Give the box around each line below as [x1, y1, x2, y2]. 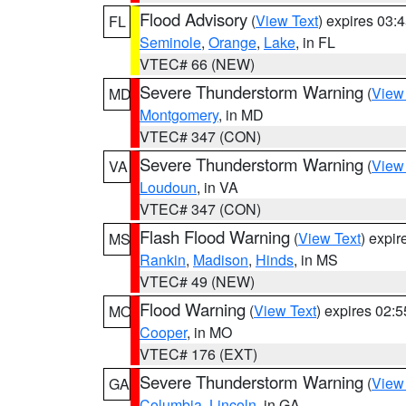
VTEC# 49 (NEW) [140, 271, 255, 292]
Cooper [140, 322, 187, 343]
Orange [208, 32, 256, 53]
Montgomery [140, 104, 218, 125]
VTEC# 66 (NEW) [140, 53, 255, 74]
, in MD [218, 104, 264, 125]
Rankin [140, 249, 186, 270]
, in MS [294, 249, 338, 270]
